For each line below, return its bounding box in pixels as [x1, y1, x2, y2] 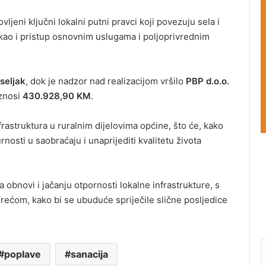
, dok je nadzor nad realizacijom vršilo [26, 75, 186, 87]
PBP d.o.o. [186, 75, 229, 87]
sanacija [70, 248, 108, 261]
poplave [4, 248, 41, 261]
